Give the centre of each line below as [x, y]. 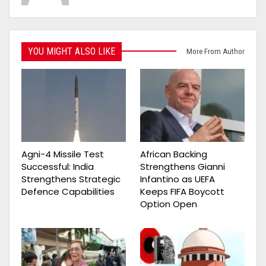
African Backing [174, 154]
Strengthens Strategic [71, 179]
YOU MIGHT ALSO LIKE [72, 51]
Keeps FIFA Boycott [182, 192]
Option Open [169, 204]
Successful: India [58, 167]
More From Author [216, 51]
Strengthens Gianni [183, 167]
